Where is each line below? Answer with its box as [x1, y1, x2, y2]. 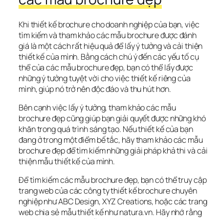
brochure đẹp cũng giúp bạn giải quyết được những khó [19, 112, 206, 124]
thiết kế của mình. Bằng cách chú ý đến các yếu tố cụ [19, 51, 199, 62]
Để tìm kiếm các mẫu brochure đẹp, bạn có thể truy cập [19, 175, 207, 186]
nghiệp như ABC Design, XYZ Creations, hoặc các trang [19, 196, 207, 207]
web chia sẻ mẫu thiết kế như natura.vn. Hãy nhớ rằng [19, 207, 202, 218]
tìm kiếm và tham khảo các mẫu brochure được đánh [19, 29, 197, 41]
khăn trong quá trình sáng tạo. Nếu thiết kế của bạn [19, 123, 193, 134]
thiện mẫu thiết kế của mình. [19, 155, 115, 167]
